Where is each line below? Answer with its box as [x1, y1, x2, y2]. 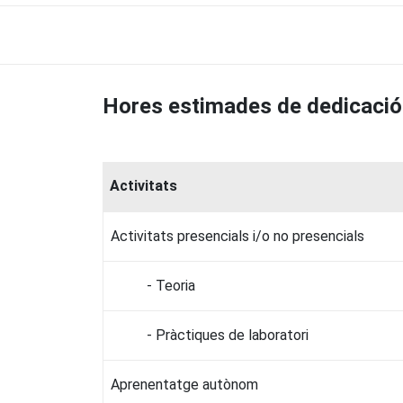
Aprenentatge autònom [111, 375, 258, 393]
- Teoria [147, 276, 195, 294]
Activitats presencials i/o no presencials [111, 227, 364, 245]
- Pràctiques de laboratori [147, 326, 309, 344]
